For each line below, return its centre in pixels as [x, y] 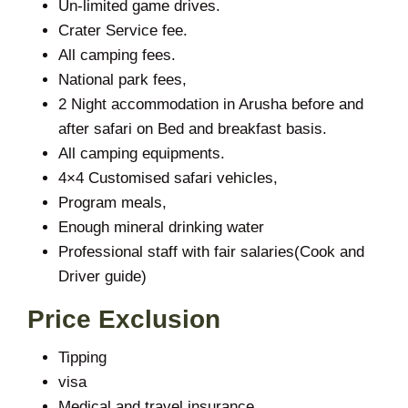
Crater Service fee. [123, 30]
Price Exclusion [124, 319]
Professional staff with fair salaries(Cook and [211, 251]
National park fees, [122, 79]
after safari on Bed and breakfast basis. [193, 128]
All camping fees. [117, 55]
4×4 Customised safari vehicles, [168, 178]
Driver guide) [102, 276]
